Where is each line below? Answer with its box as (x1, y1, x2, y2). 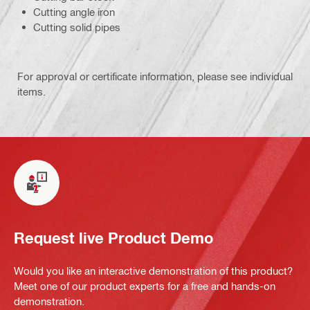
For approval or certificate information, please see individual (17, 69, 293, 82)
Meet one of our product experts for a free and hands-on (14, 279, 275, 292)
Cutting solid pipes (33, 20, 120, 33)
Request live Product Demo (14, 229, 213, 248)
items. (17, 84, 46, 98)
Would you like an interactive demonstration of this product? (14, 264, 293, 277)
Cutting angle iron (33, 5, 115, 18)
